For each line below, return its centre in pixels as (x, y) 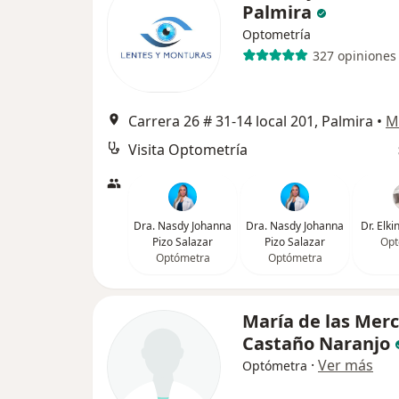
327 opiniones (354, 55)
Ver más (346, 365)
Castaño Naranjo (316, 343)
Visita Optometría (188, 150)
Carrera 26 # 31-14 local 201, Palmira (251, 121)
